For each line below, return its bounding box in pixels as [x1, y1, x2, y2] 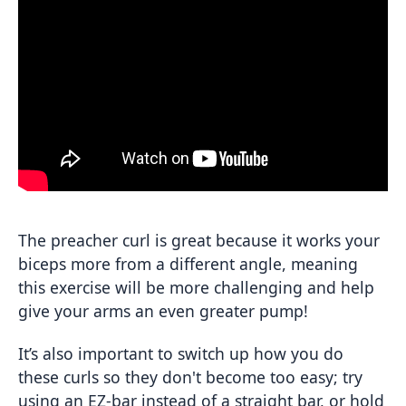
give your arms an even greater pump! [18, 299, 308, 322]
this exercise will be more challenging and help [18, 275, 374, 298]
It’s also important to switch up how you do [18, 342, 343, 364]
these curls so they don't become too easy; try [18, 365, 362, 388]
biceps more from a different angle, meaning [18, 252, 358, 275]
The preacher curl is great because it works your [18, 228, 380, 251]
